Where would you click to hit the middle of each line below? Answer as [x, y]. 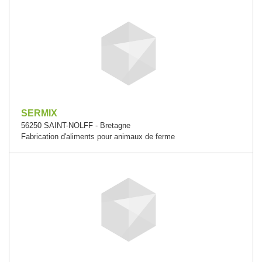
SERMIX [39, 113]
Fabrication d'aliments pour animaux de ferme [98, 137]
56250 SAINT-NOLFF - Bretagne [76, 125]
